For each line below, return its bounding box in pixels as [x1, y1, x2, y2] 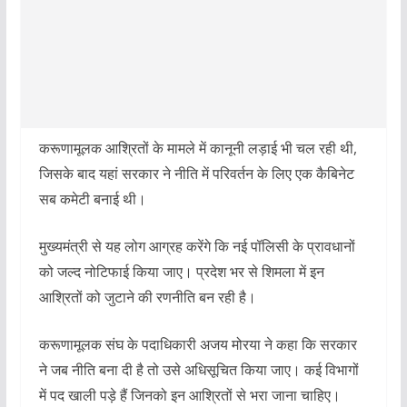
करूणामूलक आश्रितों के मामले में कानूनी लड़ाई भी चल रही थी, [38, 138, 357, 159]
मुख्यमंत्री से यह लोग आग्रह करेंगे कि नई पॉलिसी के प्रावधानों [38, 236, 355, 257]
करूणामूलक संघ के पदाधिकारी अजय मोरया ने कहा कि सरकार [38, 334, 357, 355]
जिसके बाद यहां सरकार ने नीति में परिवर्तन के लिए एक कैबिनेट [38, 164, 354, 184]
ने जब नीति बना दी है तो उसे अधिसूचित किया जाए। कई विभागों [38, 360, 359, 381]
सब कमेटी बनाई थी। [38, 189, 146, 210]
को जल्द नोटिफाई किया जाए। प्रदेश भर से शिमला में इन [38, 262, 324, 283]
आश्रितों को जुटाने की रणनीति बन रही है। [38, 287, 256, 308]
